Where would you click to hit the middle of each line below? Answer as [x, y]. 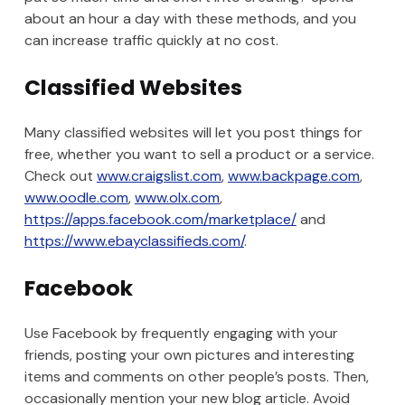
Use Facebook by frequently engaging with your [181, 334]
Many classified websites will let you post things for [193, 133]
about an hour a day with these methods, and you [190, 19]
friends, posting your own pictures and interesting [189, 355]
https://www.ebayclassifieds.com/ [134, 241]
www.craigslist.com [159, 176]
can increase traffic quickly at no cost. [151, 41]
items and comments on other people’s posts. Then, [196, 377]
